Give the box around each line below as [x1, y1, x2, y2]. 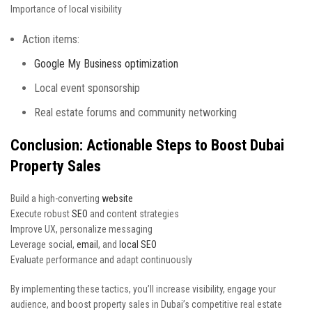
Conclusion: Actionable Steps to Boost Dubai [10, 136, 284, 154]
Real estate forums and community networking [34, 106, 237, 119]
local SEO [119, 239, 157, 250]
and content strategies [88, 208, 179, 219]
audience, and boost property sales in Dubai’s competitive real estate [10, 299, 282, 310]
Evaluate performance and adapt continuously [10, 254, 192, 265]
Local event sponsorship [34, 81, 140, 95]
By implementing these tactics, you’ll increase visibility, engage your [10, 283, 276, 295]
